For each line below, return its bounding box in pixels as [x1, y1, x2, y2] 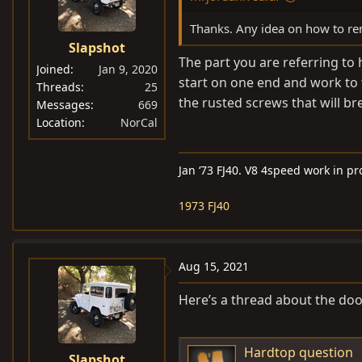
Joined [36, 61, 70, 78]
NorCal [120, 115, 158, 131]
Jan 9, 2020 [99, 61, 158, 78]
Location [36, 115, 82, 131]
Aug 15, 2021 [179, 259, 249, 275]
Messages [36, 97, 90, 113]
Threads [36, 79, 81, 95]
